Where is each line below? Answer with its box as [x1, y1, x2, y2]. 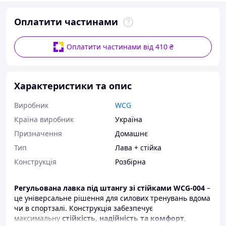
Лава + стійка [115, 143, 161, 152]
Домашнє [115, 129, 148, 138]
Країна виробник [14, 115, 74, 124]
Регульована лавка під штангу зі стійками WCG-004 [14, 183, 205, 193]
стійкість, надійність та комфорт [62, 213, 184, 223]
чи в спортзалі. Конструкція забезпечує [14, 203, 153, 213]
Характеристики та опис [14, 80, 132, 92]
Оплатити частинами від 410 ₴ [67, 42, 174, 51]
